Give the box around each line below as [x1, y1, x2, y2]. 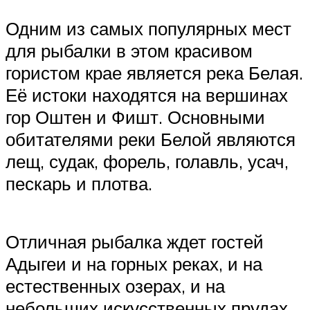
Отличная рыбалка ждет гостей [6, 230, 264, 253]
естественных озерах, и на [6, 274, 225, 297]
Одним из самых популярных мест [6, 17, 291, 40]
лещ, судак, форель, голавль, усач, [6, 150, 289, 173]
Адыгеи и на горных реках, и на [6, 252, 262, 275]
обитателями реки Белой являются [6, 128, 295, 151]
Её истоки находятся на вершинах [6, 84, 288, 107]
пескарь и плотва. [6, 172, 152, 195]
